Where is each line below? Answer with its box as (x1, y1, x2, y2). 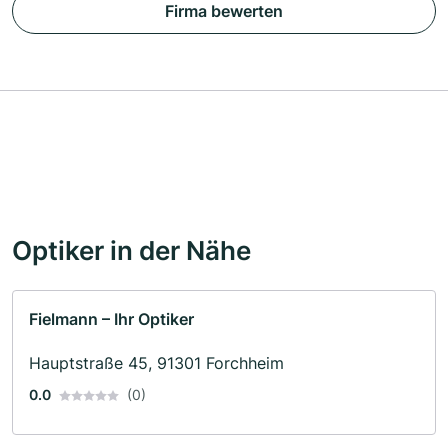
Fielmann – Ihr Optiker (29, 308, 194, 329)
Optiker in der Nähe (12, 233, 251, 266)
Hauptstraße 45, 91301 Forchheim (29, 352, 284, 373)
